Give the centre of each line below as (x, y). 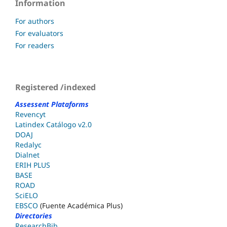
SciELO (27, 196)
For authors (35, 21)
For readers (35, 46)
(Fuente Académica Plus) (80, 206)
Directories (34, 216)
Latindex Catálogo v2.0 (53, 125)
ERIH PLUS (33, 165)
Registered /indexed (55, 87)
